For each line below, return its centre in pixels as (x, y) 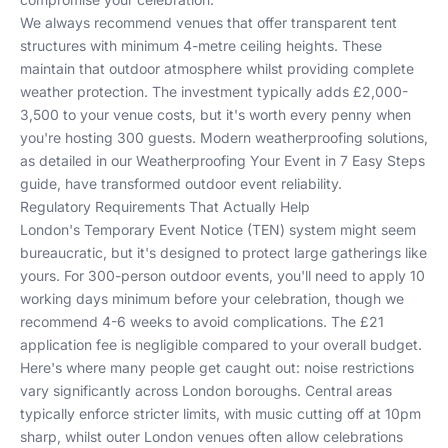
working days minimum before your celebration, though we (212, 298)
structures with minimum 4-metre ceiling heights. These (201, 45)
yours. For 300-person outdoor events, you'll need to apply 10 (222, 275)
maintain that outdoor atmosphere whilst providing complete (217, 68)
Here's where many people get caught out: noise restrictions (217, 367)
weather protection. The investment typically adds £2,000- (214, 91)
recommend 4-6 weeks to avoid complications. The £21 (202, 321)
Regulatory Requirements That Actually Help (165, 206)
